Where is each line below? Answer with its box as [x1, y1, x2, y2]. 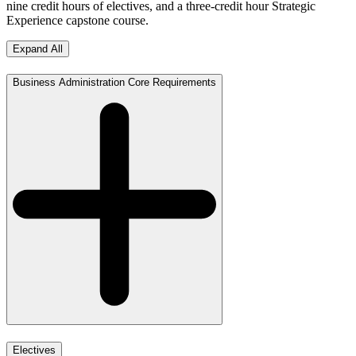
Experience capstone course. [6, 13, 149, 27]
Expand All [13, 42, 63, 55]
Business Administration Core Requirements [13, 75, 216, 88]
